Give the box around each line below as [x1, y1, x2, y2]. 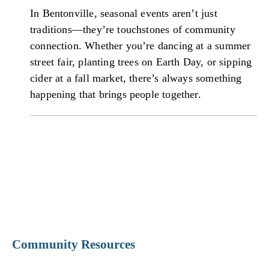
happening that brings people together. [30, 88, 201, 100]
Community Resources [12, 237, 135, 252]
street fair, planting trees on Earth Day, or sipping [30, 55, 252, 68]
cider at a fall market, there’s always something [30, 71, 242, 84]
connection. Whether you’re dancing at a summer [30, 39, 251, 52]
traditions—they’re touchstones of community [30, 23, 235, 35]
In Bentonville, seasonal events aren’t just [30, 7, 217, 19]
